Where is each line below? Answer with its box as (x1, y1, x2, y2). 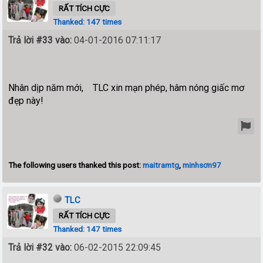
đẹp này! (8, 95, 44, 106)
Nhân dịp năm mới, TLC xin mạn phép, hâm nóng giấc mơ (8, 82, 245, 93)
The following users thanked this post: (8, 160, 143, 170)
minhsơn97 (183, 160, 222, 170)
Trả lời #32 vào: (8, 241, 72, 253)
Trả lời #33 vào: (8, 34, 72, 46)
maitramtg (143, 160, 180, 170)
